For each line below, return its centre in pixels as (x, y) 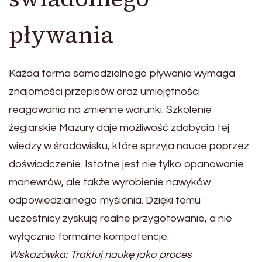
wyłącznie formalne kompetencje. (89, 237)
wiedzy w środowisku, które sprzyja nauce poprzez (129, 146)
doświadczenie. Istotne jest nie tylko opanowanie (126, 164)
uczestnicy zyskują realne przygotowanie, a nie (120, 219)
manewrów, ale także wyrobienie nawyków (110, 182)
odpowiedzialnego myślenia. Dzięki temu (105, 201)
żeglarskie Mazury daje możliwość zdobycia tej (119, 128)
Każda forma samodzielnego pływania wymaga (122, 74)
